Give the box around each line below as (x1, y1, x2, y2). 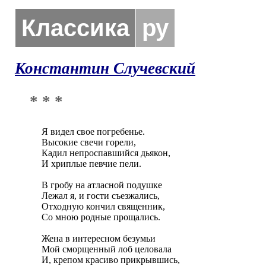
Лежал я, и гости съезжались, (42, 191, 162, 201)
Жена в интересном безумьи (42, 233, 158, 243)
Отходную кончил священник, (42, 201, 167, 211)
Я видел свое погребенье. (42, 126, 147, 137)
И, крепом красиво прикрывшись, (42, 255, 182, 265)
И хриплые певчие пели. (42, 159, 141, 169)
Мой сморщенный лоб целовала (42, 244, 174, 254)
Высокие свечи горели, (42, 137, 138, 147)
